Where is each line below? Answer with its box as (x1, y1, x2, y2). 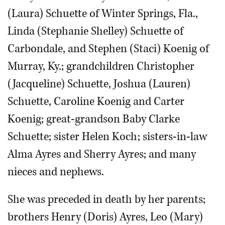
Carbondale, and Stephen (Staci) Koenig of (8, 41, 209, 57)
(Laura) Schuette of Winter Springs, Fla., (8, 6, 198, 22)
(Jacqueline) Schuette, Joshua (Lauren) (8, 76, 190, 92)
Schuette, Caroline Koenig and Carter (8, 94, 184, 109)
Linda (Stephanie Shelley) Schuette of (8, 24, 183, 39)
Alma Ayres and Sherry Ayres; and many (8, 147, 196, 162)
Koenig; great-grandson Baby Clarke (8, 111, 180, 127)
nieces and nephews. (8, 164, 104, 180)
